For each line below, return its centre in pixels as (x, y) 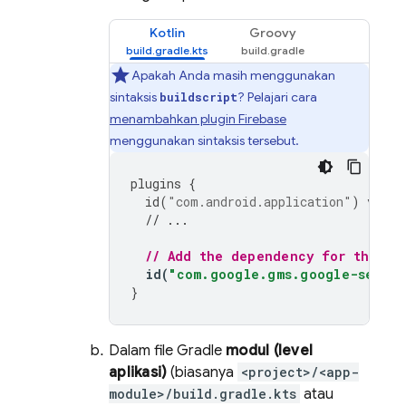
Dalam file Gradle (167, 351)
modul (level (269, 351)
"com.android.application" (260, 202)
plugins (156, 184)
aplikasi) (138, 372)
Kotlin (167, 33)
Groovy (273, 33)
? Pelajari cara (277, 97)
